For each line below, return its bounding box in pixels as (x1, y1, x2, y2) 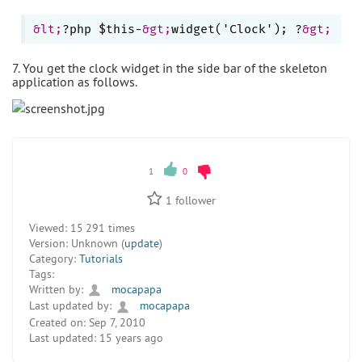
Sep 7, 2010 (86, 314, 145, 330)
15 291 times (67, 220, 135, 235)
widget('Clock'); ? (170, 21, 302, 36)
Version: (29, 235, 68, 250)
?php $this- (61, 21, 142, 36)
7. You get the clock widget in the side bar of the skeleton (12, 59, 327, 76)
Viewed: (29, 220, 67, 235)
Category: (29, 250, 76, 266)
